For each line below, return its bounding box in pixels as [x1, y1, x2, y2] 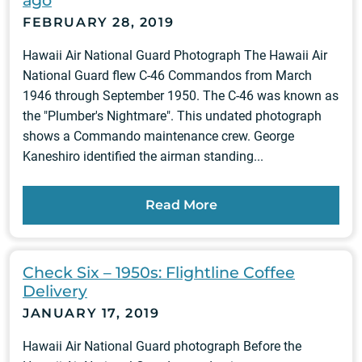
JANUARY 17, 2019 [23, 305, 160, 321]
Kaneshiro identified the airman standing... [23, 149, 263, 164]
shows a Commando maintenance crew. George [23, 128, 294, 144]
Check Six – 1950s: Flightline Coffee [23, 263, 295, 282]
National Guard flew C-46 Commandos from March [23, 68, 312, 83]
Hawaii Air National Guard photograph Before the [23, 339, 301, 354]
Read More [145, 197, 217, 213]
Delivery [23, 281, 87, 301]
